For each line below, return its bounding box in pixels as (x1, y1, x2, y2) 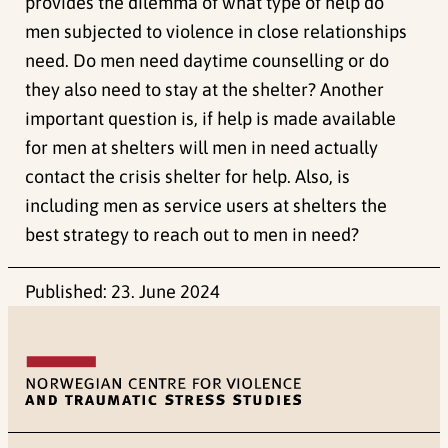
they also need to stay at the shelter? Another (25, 78, 385, 100)
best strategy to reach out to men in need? (25, 223, 360, 245)
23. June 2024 (111, 281, 221, 303)
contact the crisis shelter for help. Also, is (25, 165, 351, 187)
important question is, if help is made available (25, 107, 397, 129)
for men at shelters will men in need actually (25, 136, 379, 158)
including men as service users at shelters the (25, 194, 388, 216)
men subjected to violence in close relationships (25, 20, 408, 42)
